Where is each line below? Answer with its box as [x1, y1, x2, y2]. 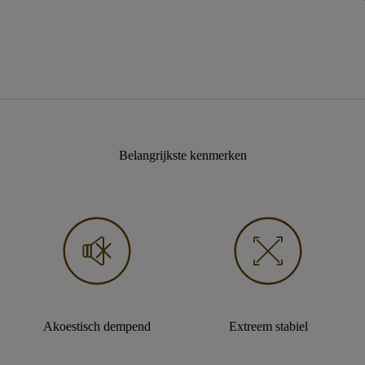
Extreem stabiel [228, 319, 308, 333]
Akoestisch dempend [42, 319, 151, 333]
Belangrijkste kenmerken [118, 148, 247, 162]
